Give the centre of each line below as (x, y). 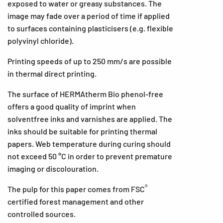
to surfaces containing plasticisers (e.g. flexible (90, 28)
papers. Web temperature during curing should (89, 144)
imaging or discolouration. (53, 168)
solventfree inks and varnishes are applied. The (90, 119)
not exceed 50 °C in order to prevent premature (90, 156)
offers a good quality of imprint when (72, 106)
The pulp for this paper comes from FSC (76, 189)
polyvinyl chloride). (41, 41)
